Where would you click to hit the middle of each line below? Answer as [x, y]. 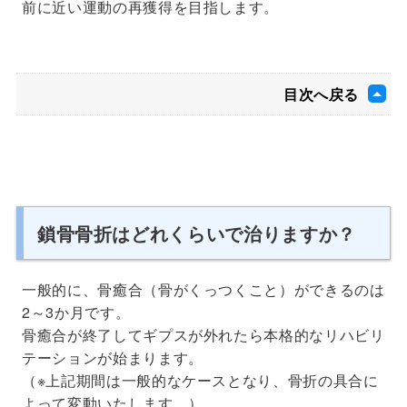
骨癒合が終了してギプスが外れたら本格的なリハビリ [203, 334]
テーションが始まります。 [113, 357]
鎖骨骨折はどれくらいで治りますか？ [196, 233]
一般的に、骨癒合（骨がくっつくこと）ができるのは [203, 289]
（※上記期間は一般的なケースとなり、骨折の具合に [200, 380]
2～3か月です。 [76, 312]
